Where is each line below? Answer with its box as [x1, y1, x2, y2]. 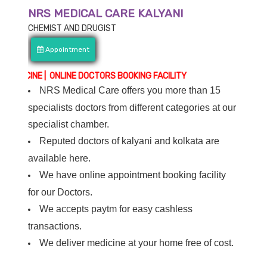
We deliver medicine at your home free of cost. [39, 238, 234, 249]
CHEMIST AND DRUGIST [28, 23, 117, 34]
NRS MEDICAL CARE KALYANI [28, 7, 184, 21]
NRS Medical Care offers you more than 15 [39, 85, 221, 96]
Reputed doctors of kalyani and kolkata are [39, 136, 220, 147]
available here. [28, 153, 91, 164]
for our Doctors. [28, 187, 93, 198]
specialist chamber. [28, 119, 110, 130]
